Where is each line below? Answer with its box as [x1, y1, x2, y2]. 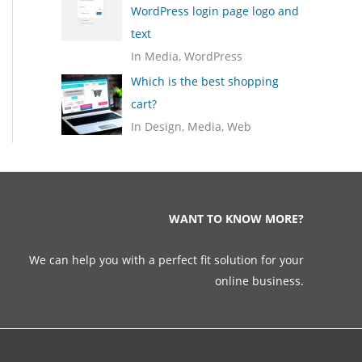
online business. [214, 272, 304, 288]
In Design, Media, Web [130, 119, 251, 135]
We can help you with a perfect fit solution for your [28, 251, 304, 267]
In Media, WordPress [130, 48, 242, 64]
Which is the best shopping [130, 74, 279, 90]
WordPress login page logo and [130, 2, 299, 19]
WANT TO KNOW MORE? [168, 211, 304, 227]
